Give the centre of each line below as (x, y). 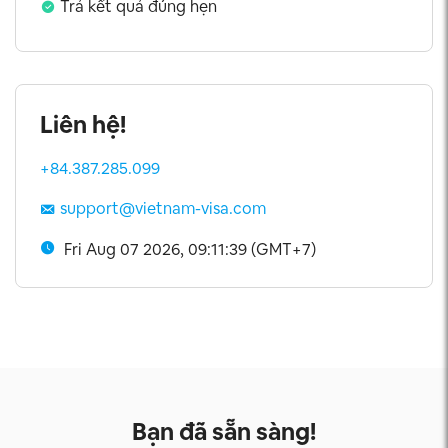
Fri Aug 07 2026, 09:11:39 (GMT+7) (190, 249)
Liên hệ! (83, 124)
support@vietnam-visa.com (163, 208)
